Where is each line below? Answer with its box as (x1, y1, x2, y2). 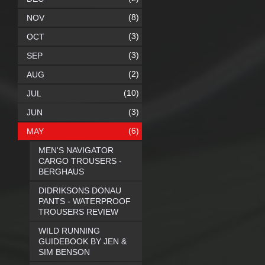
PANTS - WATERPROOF (38, 196, 131, 206)
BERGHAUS (38, 167, 84, 176)
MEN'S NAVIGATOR (38, 146, 114, 155)
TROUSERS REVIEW (38, 207, 118, 216)
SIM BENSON (38, 247, 90, 257)
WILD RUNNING (38, 226, 100, 235)
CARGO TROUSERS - (38, 156, 122, 166)
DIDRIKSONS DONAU (38, 186, 121, 195)
